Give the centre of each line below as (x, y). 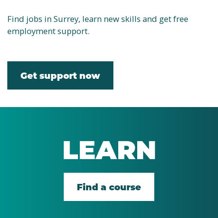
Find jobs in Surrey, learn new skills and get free (98, 19)
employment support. (48, 31)
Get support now (60, 75)
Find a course (109, 187)
